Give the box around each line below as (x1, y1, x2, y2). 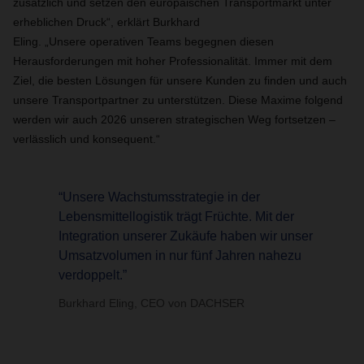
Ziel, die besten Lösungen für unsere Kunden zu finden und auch (13, 74, 347, 87)
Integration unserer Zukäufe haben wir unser (58, 229, 313, 243)
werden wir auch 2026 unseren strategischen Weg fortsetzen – (13, 113, 336, 126)
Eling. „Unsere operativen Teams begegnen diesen (13, 35, 274, 48)
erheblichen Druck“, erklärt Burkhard (13, 15, 200, 28)
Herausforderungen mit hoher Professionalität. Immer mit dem (13, 54, 332, 67)
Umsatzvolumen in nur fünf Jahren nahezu (58, 249, 301, 262)
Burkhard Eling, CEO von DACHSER (58, 297, 245, 310)
